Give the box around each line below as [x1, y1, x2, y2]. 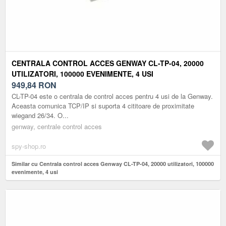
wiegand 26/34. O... [12, 110, 69, 120]
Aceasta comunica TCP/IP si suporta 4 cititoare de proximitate [12, 100, 194, 110]
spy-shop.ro [12, 141, 46, 151]
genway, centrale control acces [12, 121, 102, 131]
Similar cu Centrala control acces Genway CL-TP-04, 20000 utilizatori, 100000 [12, 159, 214, 167]
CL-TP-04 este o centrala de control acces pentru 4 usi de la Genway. [12, 91, 213, 101]
